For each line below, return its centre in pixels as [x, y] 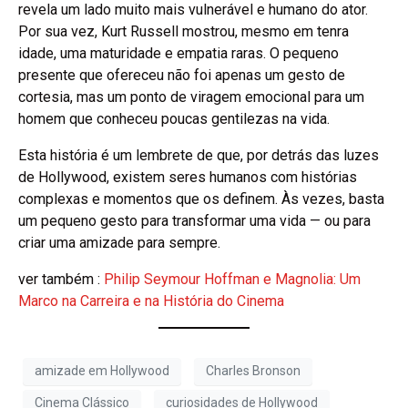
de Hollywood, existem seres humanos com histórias [188, 177]
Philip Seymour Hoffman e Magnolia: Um [232, 279]
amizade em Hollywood [102, 371]
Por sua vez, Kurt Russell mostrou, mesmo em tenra [184, 31]
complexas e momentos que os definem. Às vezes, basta [201, 199]
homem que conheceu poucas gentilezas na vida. [174, 118]
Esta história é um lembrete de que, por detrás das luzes [199, 155]
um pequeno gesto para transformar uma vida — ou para [194, 220]
